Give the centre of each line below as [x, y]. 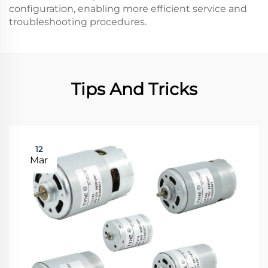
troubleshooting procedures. [78, 22]
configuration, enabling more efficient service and [128, 9]
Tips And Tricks [134, 89]
